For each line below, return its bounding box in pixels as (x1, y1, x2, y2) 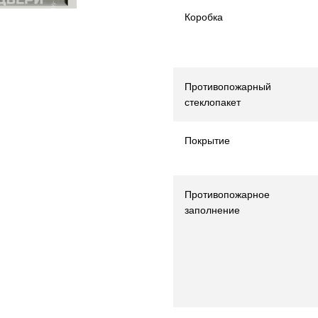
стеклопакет (185, 97, 241, 108)
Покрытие (185, 135, 230, 146)
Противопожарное (185, 189, 270, 200)
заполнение (185, 204, 240, 216)
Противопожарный (185, 81, 271, 92)
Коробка (185, 11, 223, 23)
